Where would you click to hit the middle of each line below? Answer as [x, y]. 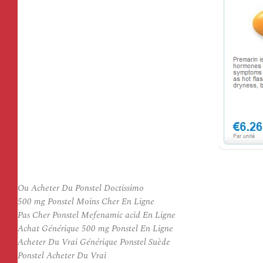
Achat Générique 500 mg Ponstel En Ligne [95, 229]
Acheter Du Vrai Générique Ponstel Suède [94, 242]
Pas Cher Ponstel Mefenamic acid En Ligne [97, 215]
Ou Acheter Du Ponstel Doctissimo [81, 188]
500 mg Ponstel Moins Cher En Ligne [86, 202]
